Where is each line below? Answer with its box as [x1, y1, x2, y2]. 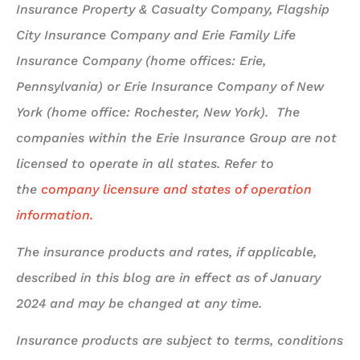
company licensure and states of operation [41, 181, 312, 197]
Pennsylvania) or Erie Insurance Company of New [16, 78, 324, 94]
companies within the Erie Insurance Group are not [16, 129, 337, 145]
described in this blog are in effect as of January [16, 270, 321, 286]
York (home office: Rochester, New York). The [16, 104, 300, 120]
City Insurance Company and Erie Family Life [16, 27, 296, 43]
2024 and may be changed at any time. [16, 296, 266, 312]
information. [16, 207, 93, 223]
